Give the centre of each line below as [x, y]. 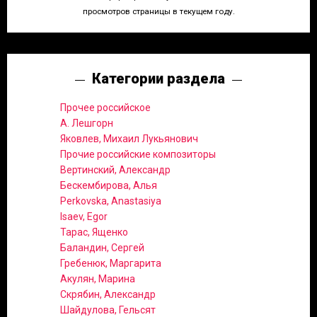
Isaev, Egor [84, 217]
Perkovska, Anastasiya [111, 201]
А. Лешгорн [87, 123]
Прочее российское [105, 108]
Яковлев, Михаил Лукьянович [129, 139]
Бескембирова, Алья [109, 186]
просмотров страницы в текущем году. [158, 12]
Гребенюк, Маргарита [111, 264]
